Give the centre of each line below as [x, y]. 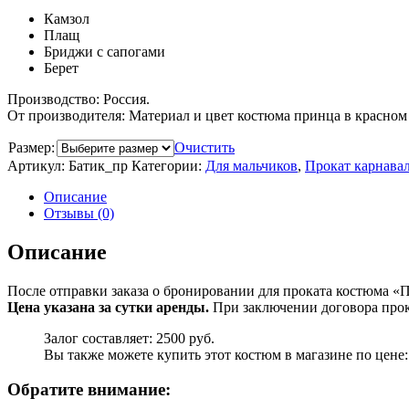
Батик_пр [98, 165]
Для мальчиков [252, 165]
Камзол [67, 18]
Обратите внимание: [89, 390]
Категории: [168, 165]
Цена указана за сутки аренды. [108, 307]
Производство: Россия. [79, 99]
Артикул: [38, 165]
